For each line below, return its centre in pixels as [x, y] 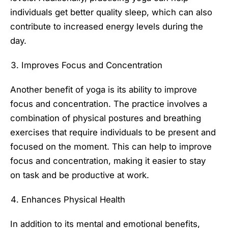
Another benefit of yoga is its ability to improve [104, 89]
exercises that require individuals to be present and [113, 132]
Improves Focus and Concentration [92, 65]
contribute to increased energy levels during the [107, 26]
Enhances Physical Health [74, 200]
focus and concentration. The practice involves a [109, 104]
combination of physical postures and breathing [106, 118]
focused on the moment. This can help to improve [111, 146]
